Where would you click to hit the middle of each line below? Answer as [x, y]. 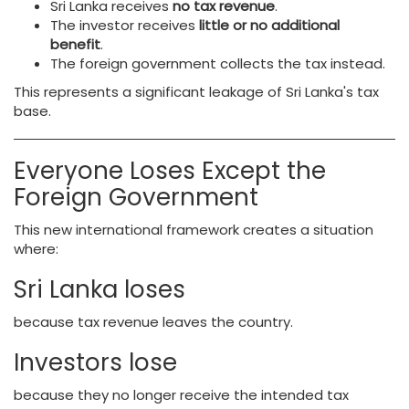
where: [36, 249]
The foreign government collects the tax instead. [218, 63]
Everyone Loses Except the [170, 171]
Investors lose [95, 362]
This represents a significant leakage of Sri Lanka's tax [196, 92]
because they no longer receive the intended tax [181, 395]
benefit [75, 44]
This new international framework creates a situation [194, 230]
